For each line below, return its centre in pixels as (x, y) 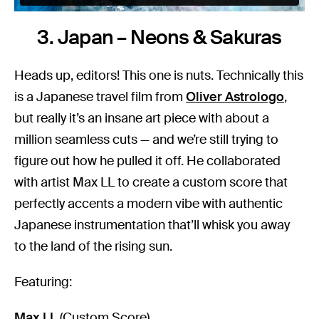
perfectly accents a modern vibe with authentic (149, 204)
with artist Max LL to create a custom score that (151, 183)
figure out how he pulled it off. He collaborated (148, 161)
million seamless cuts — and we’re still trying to (147, 140)
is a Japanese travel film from (100, 97)
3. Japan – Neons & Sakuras (159, 38)
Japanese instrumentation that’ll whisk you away (152, 225)
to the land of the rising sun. (94, 247)
